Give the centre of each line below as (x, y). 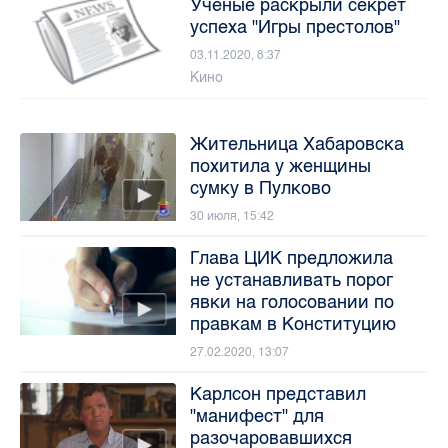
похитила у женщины (280, 166)
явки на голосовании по (291, 302)
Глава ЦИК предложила (291, 258)
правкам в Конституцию (292, 324)
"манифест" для (256, 416)
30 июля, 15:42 (231, 216)
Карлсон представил (277, 394)
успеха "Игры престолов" (294, 27)
